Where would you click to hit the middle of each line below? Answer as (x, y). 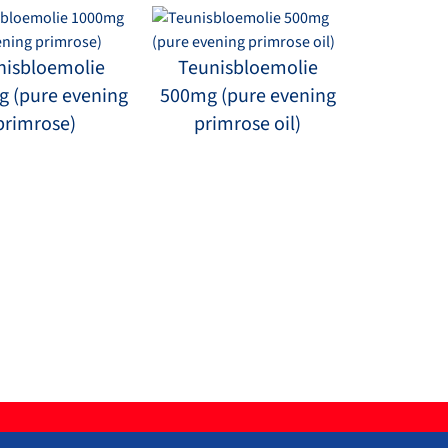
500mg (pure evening (247, 95)
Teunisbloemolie (247, 67)
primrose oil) (248, 123)
